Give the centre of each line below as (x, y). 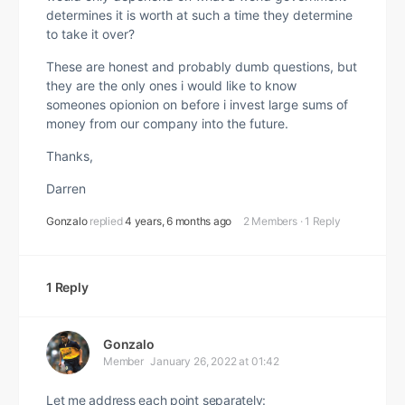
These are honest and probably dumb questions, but (202, 66)
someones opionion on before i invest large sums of (197, 104)
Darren (66, 188)
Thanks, (70, 156)
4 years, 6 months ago (179, 221)
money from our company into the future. (167, 123)
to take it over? (90, 34)
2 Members (270, 221)
